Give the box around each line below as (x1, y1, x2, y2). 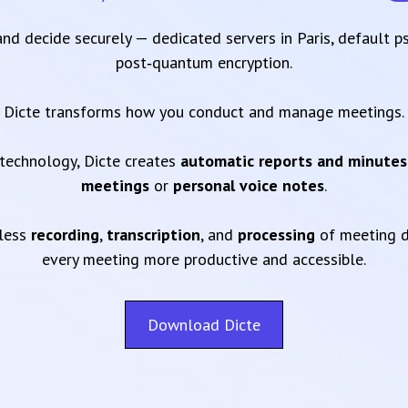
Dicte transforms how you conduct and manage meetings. (4, 101, 404, 122)
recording (30, 224, 99, 245)
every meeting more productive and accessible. (42, 249, 366, 270)
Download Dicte (148, 314, 260, 335)
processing (237, 224, 315, 245)
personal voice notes (173, 175, 324, 196)
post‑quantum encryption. (116, 52, 292, 73)
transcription (106, 224, 200, 245)
